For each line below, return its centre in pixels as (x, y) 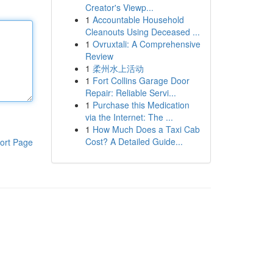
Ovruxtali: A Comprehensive (146, 44)
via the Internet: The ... (129, 117)
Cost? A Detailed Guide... (134, 141)
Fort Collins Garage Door (141, 80)
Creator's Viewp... (119, 7)
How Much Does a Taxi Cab (146, 129)
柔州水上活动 (118, 68)
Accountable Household (138, 19)
